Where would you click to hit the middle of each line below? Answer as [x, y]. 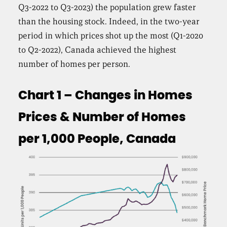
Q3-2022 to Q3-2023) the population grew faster [107, 7]
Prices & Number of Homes [102, 117]
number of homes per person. [74, 64]
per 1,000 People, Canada [97, 139]
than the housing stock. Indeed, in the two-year [109, 21]
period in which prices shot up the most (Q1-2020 [111, 35]
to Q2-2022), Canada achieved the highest [98, 50]
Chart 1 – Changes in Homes [106, 96]
